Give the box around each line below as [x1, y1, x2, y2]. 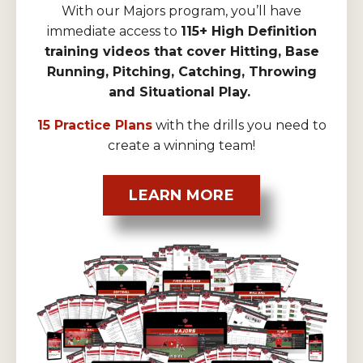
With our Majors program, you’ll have [62, 3, 301, 19]
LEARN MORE [129, 186, 234, 204]
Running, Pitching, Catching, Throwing [46, 64, 317, 80]
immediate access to [46, 23, 181, 40]
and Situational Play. [109, 84, 254, 100]
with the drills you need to [152, 117, 327, 134]
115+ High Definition [180, 23, 317, 40]
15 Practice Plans [36, 117, 152, 134]
